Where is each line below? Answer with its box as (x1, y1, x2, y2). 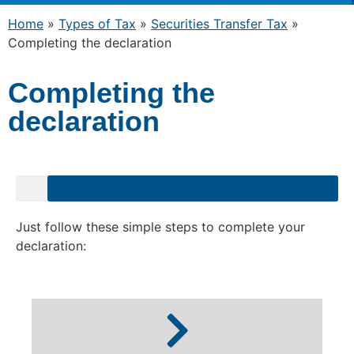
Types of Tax (58, 15, 136, 32)
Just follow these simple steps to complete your (16, 219, 305, 235)
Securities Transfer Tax (151, 15, 288, 32)
